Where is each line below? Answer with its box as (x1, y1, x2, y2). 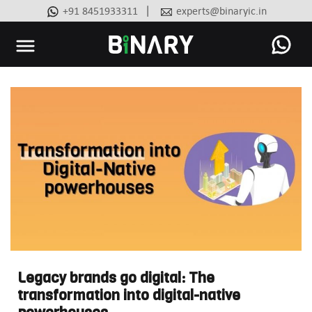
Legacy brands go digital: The (17, 268, 214, 288)
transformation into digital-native (17, 286, 240, 306)
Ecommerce (150, 86, 206, 101)
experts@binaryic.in (176, 4, 267, 17)
